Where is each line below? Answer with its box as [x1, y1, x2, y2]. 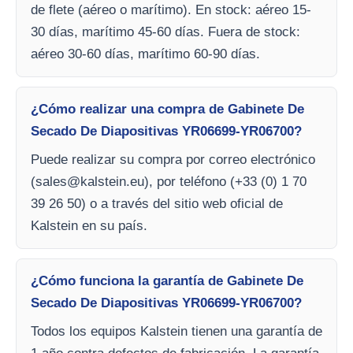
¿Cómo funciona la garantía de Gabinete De [31, 273, 303, 288]
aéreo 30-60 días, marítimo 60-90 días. [31, 46, 260, 61]
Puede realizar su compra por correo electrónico [31, 152, 315, 167]
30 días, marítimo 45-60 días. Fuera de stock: [31, 24, 300, 39]
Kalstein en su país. [31, 218, 147, 233]
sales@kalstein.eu [35, 174, 144, 189]
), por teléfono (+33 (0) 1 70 [144, 174, 307, 189]
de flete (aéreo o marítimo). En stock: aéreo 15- [31, 2, 311, 17]
